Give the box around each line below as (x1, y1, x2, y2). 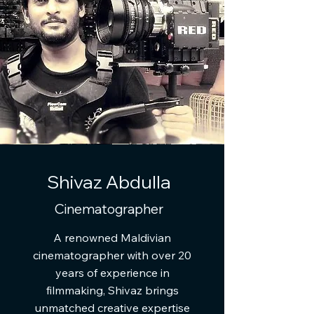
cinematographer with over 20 (33, 248, 191, 262)
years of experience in (55, 266, 170, 280)
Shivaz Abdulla (47, 170, 171, 193)
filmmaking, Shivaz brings (46, 283, 179, 297)
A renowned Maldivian (53, 231, 171, 245)
